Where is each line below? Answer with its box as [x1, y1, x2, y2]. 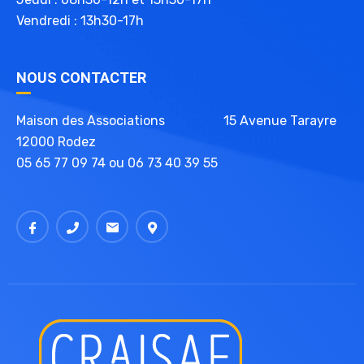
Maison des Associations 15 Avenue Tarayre [16, 113, 336, 129]
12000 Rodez [16, 134, 96, 150]
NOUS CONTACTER [16, 69, 146, 87]
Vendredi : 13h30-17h [16, 13, 144, 29]
